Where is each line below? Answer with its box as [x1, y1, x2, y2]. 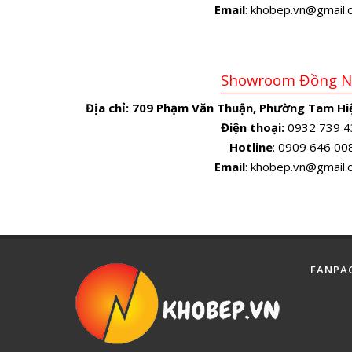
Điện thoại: [220, 119, 284, 135]
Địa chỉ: [85, 99, 129, 115]
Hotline [229, 138, 273, 155]
